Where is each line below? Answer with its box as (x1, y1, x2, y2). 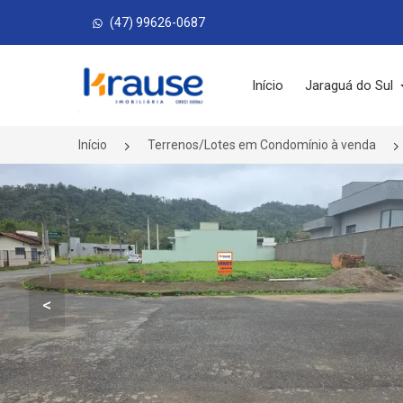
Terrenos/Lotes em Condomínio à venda (148, 138, 376, 152)
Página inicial (78, 61, 182, 83)
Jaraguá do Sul (305, 77, 398, 94)
